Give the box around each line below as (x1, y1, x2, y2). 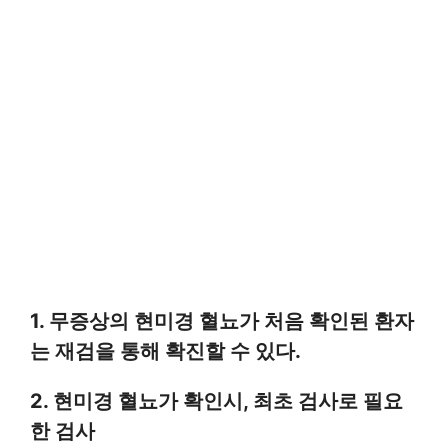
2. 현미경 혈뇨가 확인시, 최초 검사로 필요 (30, 388, 403, 413)
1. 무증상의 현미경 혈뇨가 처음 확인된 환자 (30, 308, 414, 333)
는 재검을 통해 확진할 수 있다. (30, 338, 301, 363)
